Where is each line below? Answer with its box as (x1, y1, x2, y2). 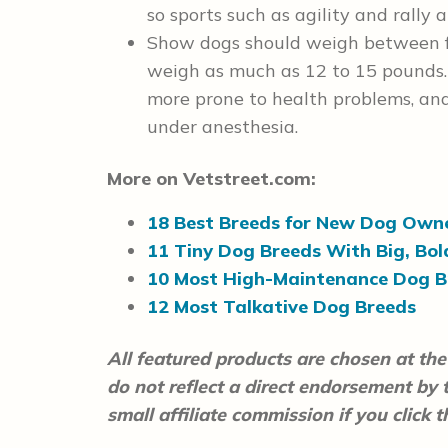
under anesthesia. (147, 115, 298, 138)
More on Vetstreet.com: (107, 167, 316, 190)
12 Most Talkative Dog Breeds (147, 295, 416, 318)
